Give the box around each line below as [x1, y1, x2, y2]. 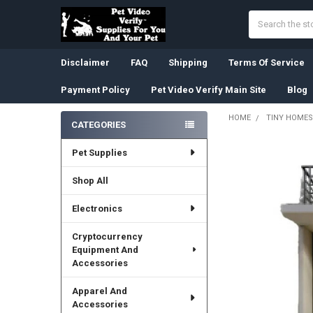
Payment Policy [60, 84, 130, 95]
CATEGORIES [71, 119, 126, 130]
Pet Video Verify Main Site [150, 84, 266, 95]
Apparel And [71, 285, 127, 296]
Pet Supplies [71, 147, 127, 158]
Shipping [168, 57, 208, 68]
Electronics [71, 203, 122, 214]
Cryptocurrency [71, 231, 143, 242]
